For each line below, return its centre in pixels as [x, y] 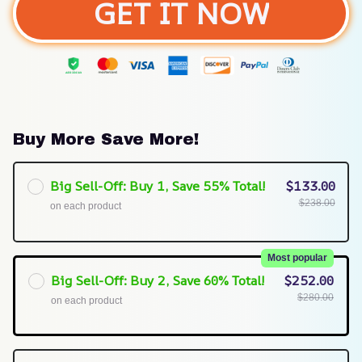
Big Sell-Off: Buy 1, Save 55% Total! [157, 185]
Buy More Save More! [106, 139]
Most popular [297, 258]
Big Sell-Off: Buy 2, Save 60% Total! [157, 281]
